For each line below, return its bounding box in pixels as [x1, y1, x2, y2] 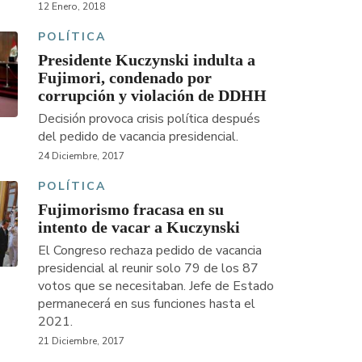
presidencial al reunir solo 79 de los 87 [37, 259, 259, 277]
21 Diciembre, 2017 [37, 334, 124, 347]
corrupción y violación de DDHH [37, 86, 267, 104]
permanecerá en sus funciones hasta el [37, 294, 255, 313]
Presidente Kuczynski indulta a [37, 50, 255, 69]
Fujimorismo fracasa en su [37, 200, 224, 218]
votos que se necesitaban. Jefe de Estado [37, 276, 274, 295]
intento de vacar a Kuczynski [37, 217, 240, 236]
